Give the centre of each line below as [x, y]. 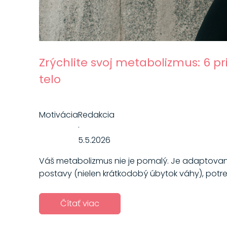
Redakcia [96, 115]
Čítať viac [80, 204]
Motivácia [58, 115]
